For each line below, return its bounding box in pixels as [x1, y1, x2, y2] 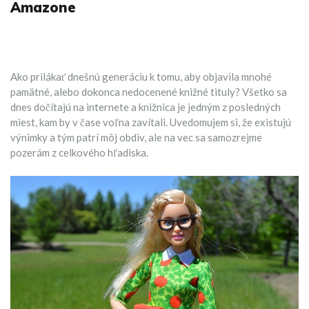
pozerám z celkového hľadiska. [10, 146, 148, 159]
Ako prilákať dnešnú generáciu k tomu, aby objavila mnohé [10, 70, 272, 83]
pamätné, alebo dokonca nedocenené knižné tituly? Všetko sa [10, 86, 287, 98]
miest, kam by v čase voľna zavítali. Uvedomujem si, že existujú [10, 116, 291, 128]
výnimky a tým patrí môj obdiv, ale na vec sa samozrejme [10, 131, 262, 143]
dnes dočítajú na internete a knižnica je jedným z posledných [10, 101, 281, 113]
